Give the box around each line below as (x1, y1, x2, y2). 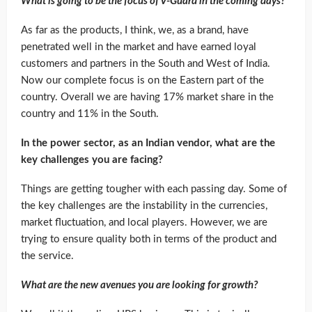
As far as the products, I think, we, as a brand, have (21, 25, 249, 36)
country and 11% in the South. (21, 109, 159, 120)
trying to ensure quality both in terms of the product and (21, 234, 276, 245)
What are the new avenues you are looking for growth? (21, 280, 258, 291)
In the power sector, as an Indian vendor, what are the (21, 138, 275, 149)
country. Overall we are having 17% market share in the (21, 92, 274, 103)
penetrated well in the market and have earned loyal (21, 42, 256, 53)
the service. (21, 251, 74, 262)
